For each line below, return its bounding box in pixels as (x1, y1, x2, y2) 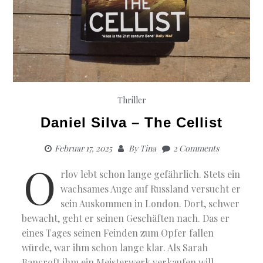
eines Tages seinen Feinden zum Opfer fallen (22, 227, 214, 240)
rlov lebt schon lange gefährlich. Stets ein (60, 168, 241, 181)
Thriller (117, 95, 146, 106)
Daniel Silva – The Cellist (41, 114, 222, 131)
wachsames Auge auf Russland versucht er (60, 183, 241, 195)
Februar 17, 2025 (54, 143, 112, 154)
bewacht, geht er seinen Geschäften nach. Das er (22, 212, 230, 225)
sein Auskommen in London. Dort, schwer (60, 197, 240, 210)
